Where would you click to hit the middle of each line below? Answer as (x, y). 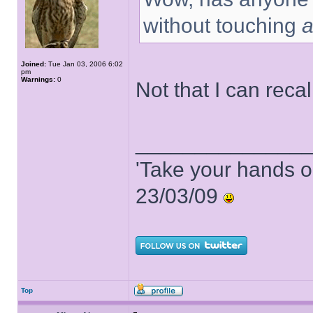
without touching (223, 26)
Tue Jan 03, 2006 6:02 (85, 64)
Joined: (34, 64)
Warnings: (38, 79)
